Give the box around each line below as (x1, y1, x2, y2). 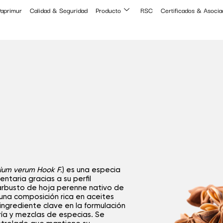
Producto (95, 5, 121, 15)
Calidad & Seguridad (29, 5, 88, 15)
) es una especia (62, 166, 120, 174)
